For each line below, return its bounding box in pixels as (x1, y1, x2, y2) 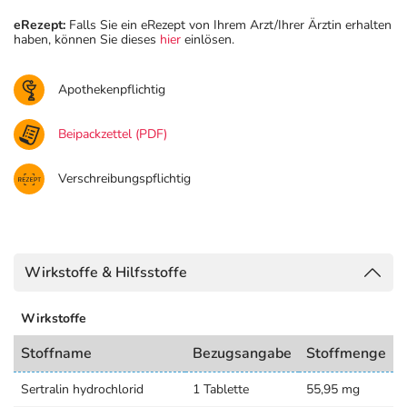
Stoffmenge (306, 343, 386, 363)
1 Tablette (193, 381, 249, 398)
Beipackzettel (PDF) (58, 125, 167, 143)
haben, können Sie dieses (14, 31, 160, 48)
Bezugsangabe (193, 343, 292, 363)
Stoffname (21, 343, 92, 363)
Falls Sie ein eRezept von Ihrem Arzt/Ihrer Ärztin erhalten (65, 16, 392, 34)
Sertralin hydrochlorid (21, 381, 144, 398)
